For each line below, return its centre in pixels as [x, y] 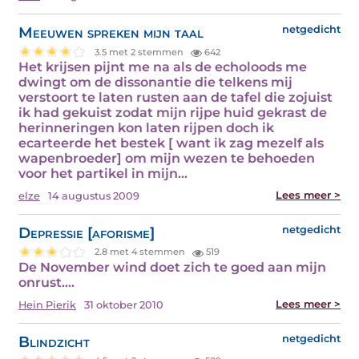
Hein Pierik [47, 305]
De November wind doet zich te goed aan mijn [172, 267]
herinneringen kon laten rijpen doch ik [146, 128]
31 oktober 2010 [124, 305]
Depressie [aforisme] [87, 233]
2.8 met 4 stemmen [141, 252]
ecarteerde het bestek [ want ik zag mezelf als [171, 143]
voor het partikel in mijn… [103, 174]
